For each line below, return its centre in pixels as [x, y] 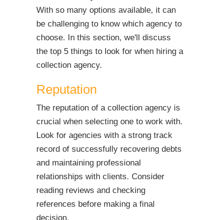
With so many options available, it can [106, 10]
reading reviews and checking [91, 190]
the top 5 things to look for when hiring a [110, 51]
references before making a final [96, 204]
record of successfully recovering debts [109, 149]
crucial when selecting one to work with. [110, 121]
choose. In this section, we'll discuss [104, 37]
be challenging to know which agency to [109, 24]
